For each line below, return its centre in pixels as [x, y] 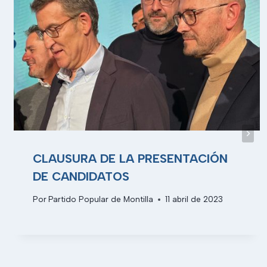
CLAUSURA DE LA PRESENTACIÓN [130, 158]
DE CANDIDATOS [81, 176]
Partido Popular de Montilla [100, 199]
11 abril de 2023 [194, 199]
